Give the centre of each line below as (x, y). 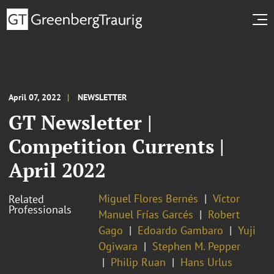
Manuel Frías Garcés (146, 214)
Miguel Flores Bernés (148, 198)
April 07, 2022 (35, 97)
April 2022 (57, 170)
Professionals (40, 209)
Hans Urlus (206, 262)
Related (26, 199)
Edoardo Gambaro (180, 230)
